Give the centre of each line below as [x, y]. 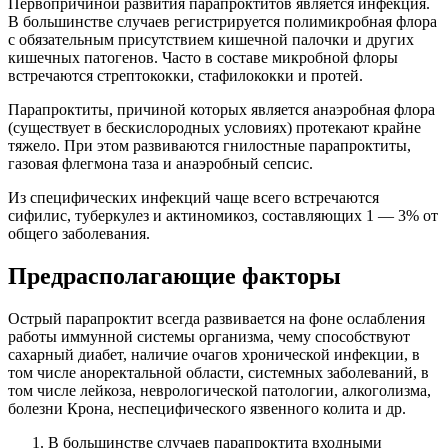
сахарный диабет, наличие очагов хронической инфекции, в [214, 355]
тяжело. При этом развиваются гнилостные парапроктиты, [209, 146]
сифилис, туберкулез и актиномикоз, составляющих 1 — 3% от [223, 216]
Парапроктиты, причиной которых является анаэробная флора [221, 110]
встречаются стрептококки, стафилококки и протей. [185, 76]
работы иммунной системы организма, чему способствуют [209, 337]
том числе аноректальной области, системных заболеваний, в [218, 373]
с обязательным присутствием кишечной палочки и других [211, 40]
